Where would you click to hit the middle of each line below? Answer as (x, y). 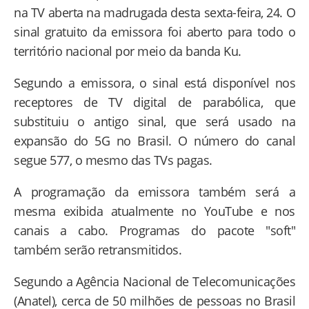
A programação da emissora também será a (154, 191)
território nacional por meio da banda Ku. (128, 51)
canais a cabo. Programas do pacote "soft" (154, 230)
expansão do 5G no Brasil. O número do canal (154, 140)
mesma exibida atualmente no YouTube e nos (154, 211)
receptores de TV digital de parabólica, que (154, 102)
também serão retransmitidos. (98, 249)
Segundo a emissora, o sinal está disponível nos (154, 82)
